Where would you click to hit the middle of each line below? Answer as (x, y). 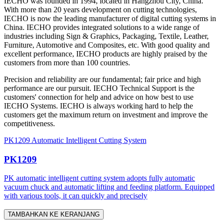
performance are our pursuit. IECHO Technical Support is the (99, 88)
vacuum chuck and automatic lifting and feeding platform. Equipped (109, 187)
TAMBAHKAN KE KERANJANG (54, 215)
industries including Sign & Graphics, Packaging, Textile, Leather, (106, 36)
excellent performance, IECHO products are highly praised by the (106, 54)
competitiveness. (29, 124)
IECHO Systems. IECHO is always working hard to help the (98, 106)
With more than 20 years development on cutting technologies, (100, 10)
